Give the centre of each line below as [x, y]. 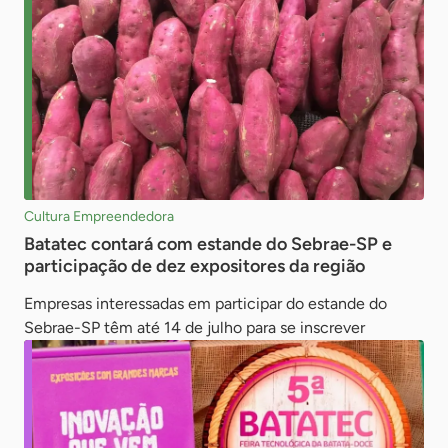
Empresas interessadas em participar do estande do [205, 303]
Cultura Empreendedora [99, 216]
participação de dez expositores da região [194, 265]
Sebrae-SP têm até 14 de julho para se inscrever [194, 327]
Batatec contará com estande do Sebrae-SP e [208, 243]
